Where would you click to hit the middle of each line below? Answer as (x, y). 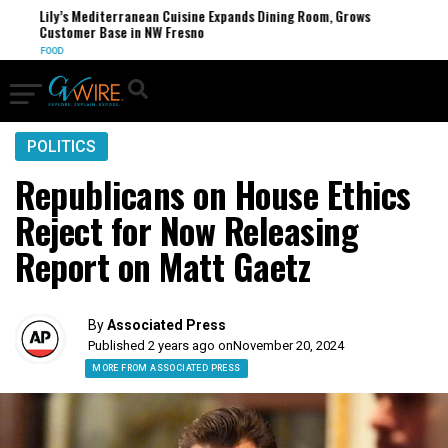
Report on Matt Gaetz (162, 266)
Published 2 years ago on (161, 345)
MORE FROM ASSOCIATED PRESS (166, 368)
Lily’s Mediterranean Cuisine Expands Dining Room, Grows (201, 15)
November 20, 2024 (289, 345)
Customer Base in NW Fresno (118, 31)
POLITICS (61, 146)
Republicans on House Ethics (213, 194)
